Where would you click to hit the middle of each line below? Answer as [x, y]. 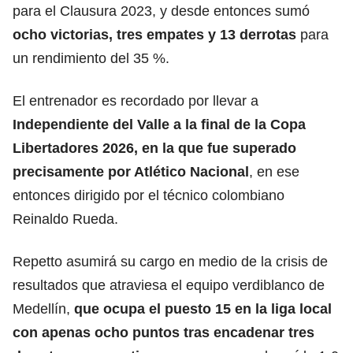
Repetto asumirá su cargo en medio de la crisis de [170, 261]
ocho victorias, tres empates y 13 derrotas [154, 34]
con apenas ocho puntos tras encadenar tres [163, 332]
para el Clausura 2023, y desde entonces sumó [161, 11]
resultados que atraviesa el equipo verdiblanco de [169, 285]
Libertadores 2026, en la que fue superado [154, 148]
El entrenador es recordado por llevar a [136, 100]
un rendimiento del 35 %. [91, 58]
